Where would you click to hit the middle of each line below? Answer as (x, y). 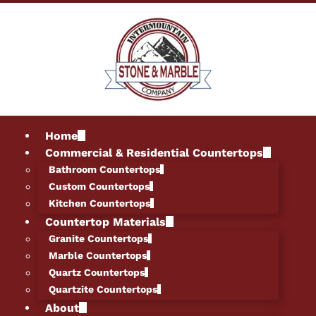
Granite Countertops (99, 238)
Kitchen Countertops (100, 203)
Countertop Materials (106, 222)
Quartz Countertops (97, 272)
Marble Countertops (98, 255)
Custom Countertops (99, 186)
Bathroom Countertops (105, 169)
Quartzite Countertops (103, 289)
